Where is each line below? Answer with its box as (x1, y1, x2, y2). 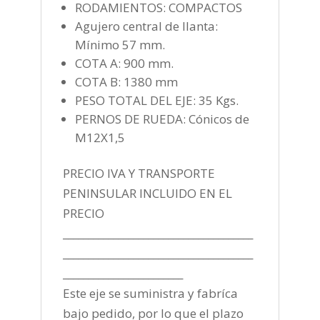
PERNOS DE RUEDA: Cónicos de (74, 110, 249, 127)
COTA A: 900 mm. (74, 54, 176, 71)
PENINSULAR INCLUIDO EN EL (62, 184, 232, 201)
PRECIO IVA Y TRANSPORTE (62, 164, 215, 181)
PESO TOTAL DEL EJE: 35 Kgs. (74, 91, 239, 109)
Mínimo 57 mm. (74, 36, 168, 53)
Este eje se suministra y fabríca (62, 284, 238, 301)
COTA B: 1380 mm (74, 73, 181, 90)
